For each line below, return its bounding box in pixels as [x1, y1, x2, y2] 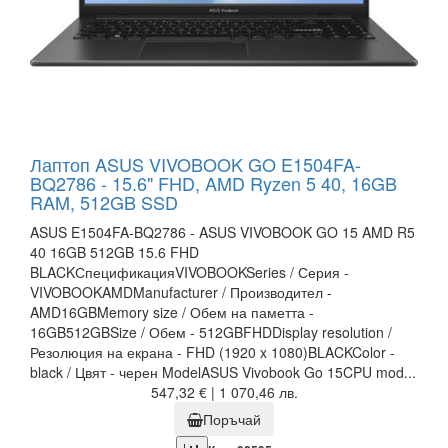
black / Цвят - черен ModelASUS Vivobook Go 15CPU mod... [30, 362, 416, 383]
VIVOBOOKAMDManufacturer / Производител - [30, 282, 332, 303]
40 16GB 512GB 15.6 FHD [30, 242, 199, 263]
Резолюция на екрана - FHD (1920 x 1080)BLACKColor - [30, 342, 395, 363]
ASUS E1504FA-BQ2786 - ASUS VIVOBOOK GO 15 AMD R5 [30, 222, 415, 243]
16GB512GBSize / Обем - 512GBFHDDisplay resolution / [30, 322, 392, 343]
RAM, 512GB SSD [30, 189, 178, 216]
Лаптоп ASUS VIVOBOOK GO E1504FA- [30, 151, 361, 178]
